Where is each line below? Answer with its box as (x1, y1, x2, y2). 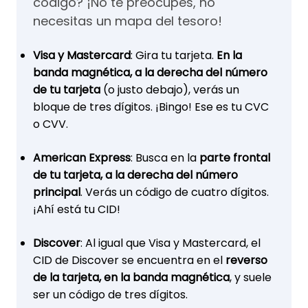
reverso (223, 252, 267, 268)
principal (33, 184, 80, 200)
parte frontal (199, 150, 270, 166)
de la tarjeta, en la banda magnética (33, 269, 230, 285)
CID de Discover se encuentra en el (33, 252, 223, 268)
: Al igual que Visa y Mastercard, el (80, 235, 261, 251)
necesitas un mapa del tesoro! (33, 12, 222, 30)
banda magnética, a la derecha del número (33, 65, 267, 80)
